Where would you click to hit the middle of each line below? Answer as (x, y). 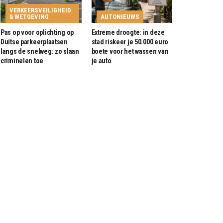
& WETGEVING (29, 17)
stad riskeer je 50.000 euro (130, 42)
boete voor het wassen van (130, 52)
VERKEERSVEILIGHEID (40, 10)
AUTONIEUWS (120, 17)
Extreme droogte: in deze (128, 33)
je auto (101, 61)
